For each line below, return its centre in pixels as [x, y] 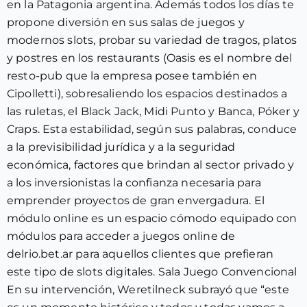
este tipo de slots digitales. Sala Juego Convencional [152, 272]
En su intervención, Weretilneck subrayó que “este [148, 290]
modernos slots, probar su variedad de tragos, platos [152, 40]
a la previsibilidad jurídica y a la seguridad [121, 147]
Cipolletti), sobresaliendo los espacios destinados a [147, 94]
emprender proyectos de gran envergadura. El [136, 200]
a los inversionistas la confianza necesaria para [134, 183]
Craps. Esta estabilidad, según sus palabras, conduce [152, 129]
